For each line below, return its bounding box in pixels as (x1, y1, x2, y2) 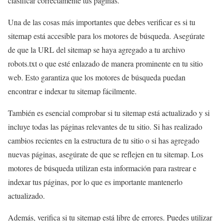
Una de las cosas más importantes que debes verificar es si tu (8, 17, 195, 28)
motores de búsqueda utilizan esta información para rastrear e (8, 163, 196, 174)
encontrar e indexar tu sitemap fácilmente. (8, 86, 137, 97)
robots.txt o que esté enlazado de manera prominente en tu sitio (8, 58, 203, 69)
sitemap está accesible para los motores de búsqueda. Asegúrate (8, 31, 205, 41)
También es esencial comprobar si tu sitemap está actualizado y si (8, 108, 210, 118)
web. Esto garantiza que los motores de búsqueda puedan (8, 72, 185, 83)
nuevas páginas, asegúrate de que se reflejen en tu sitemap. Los (8, 149, 203, 160)
